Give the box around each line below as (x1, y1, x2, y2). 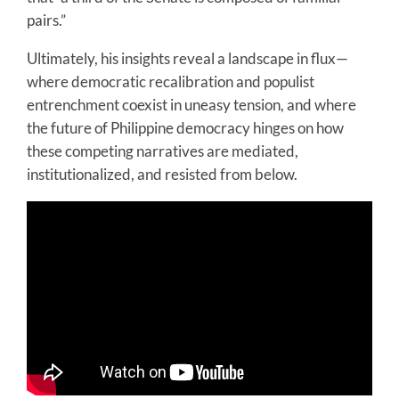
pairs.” (27, 10, 66, 29)
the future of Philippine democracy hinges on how (27, 118, 344, 137)
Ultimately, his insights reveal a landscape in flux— (27, 48, 348, 68)
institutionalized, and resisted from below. (27, 164, 297, 183)
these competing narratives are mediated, (27, 141, 298, 160)
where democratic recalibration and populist (27, 71, 314, 91)
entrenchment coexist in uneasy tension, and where (27, 94, 356, 114)
